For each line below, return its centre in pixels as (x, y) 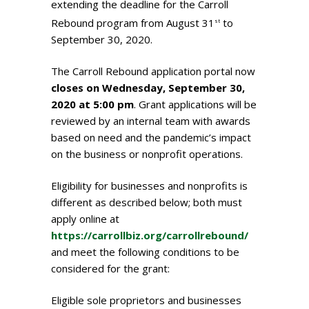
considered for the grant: (110, 269)
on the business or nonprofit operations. (147, 154)
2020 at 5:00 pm (92, 104)
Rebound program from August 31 (133, 23)
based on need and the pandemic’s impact (151, 138)
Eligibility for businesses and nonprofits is (149, 186)
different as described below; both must (147, 202)
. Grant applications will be (195, 104)
